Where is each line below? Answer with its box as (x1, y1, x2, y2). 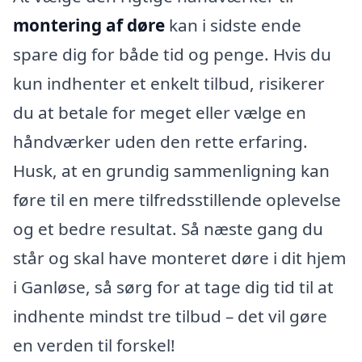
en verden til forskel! (13, 333, 175, 356)
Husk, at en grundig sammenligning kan (13, 158, 330, 182)
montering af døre (13, 13, 165, 36)
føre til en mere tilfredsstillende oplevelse (13, 187, 341, 211)
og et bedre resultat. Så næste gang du (13, 217, 323, 240)
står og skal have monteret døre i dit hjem (13, 246, 346, 269)
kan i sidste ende (165, 13, 301, 36)
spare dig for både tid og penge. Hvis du (13, 42, 331, 65)
